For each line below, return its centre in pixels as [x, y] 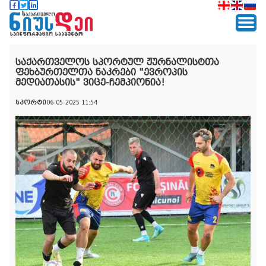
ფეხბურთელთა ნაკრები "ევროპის [102, 72]
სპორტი [31, 102]
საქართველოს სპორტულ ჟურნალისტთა [117, 62]
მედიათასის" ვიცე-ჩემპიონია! [90, 82]
